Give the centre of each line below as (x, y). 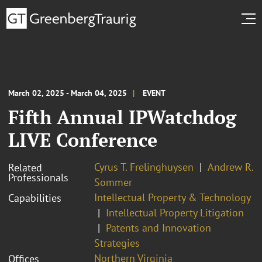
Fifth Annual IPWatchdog (122, 117)
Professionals (38, 177)
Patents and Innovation (158, 227)
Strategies (117, 243)
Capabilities (35, 198)
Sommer (113, 182)
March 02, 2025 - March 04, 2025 (68, 93)
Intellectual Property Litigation (175, 212)
